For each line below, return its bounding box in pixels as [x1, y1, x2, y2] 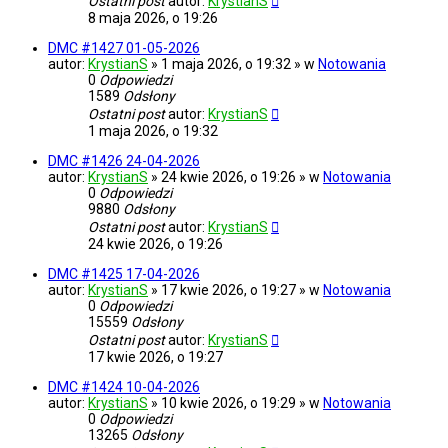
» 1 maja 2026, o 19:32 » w [151, 56, 318, 73]
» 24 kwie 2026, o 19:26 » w [151, 169, 323, 186]
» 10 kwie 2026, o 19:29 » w [151, 395, 323, 412]
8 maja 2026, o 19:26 [88, 10, 218, 27]
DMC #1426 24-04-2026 [48, 153, 200, 170]
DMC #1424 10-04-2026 [48, 379, 200, 396]
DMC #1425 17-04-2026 [48, 266, 200, 283]
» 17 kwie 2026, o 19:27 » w [151, 282, 323, 299]
